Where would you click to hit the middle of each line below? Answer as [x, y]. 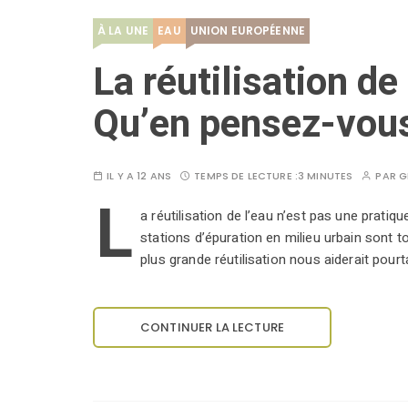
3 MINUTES [325, 176]
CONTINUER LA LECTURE [212, 328]
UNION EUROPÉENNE [248, 31]
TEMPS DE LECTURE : [246, 176]
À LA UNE [123, 31]
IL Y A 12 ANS [139, 176]
